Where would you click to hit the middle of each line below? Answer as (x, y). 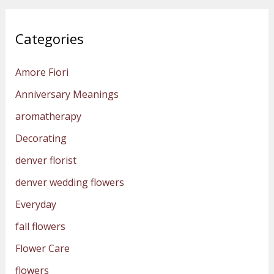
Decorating (41, 139)
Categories (49, 39)
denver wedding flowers (69, 183)
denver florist (46, 161)
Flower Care (42, 249)
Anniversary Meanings (67, 94)
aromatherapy (48, 117)
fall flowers (40, 227)
